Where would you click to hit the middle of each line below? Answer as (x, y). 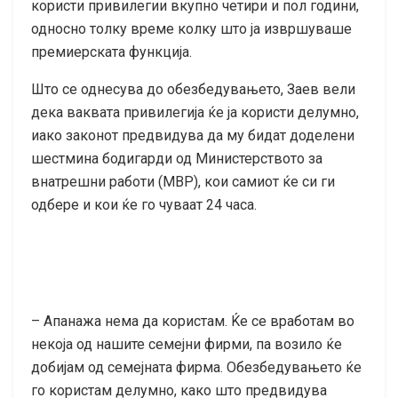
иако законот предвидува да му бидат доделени (193, 136)
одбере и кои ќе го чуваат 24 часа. (144, 205)
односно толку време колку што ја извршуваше (191, 29)
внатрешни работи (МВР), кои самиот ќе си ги (183, 182)
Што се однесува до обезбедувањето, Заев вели (193, 90)
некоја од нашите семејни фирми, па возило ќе (187, 345)
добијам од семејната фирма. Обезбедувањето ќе (196, 368)
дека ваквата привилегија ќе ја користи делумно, (195, 113)
